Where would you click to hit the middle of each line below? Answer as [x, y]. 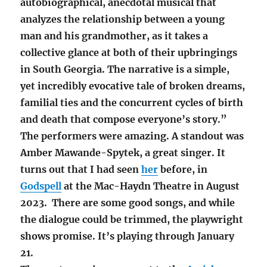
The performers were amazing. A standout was [132, 136]
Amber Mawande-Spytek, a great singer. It [123, 152]
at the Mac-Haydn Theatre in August [151, 186]
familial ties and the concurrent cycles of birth [132, 102]
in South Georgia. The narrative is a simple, [125, 69]
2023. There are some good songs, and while [128, 202]
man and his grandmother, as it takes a [114, 35]
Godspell [41, 186]
